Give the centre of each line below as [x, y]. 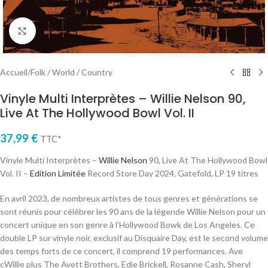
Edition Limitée [58, 173]
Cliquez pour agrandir [74, 31]
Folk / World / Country [71, 72]
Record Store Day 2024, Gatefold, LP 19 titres [172, 173]
